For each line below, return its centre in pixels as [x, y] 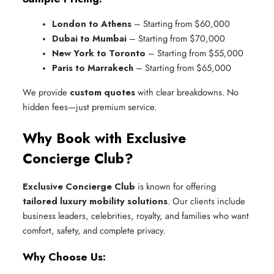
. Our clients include [206, 201]
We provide [46, 92]
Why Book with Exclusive [104, 138]
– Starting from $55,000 [194, 53]
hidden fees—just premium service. [90, 106]
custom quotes [102, 92]
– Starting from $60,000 [181, 23]
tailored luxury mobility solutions [95, 201]
